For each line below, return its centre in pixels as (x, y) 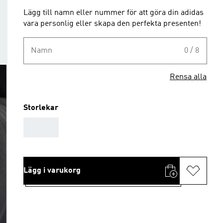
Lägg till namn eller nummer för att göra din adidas (113, 13)
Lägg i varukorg (52, 171)
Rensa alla (188, 77)
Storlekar (41, 108)
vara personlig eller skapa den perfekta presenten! (112, 24)
